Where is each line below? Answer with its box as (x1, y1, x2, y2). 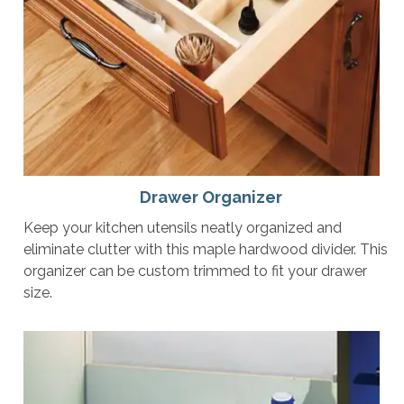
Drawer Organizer (140, 188, 282, 207)
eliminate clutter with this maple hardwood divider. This (23, 241, 388, 259)
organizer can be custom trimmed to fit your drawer (23, 262, 367, 280)
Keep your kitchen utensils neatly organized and (23, 219, 342, 237)
